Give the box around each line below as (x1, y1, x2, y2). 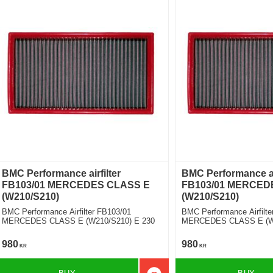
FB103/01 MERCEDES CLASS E (2, 180, 151, 191)
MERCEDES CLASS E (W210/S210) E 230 (2, 216, 155, 226)
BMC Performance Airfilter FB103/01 (2, 207, 132, 217)
